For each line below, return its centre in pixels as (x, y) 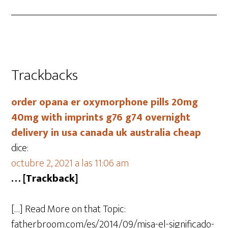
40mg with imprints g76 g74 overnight (101, 118)
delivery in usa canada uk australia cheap (106, 133)
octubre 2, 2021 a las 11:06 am (70, 163)
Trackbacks (45, 75)
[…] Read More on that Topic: (69, 209)
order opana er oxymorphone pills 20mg (105, 102)
